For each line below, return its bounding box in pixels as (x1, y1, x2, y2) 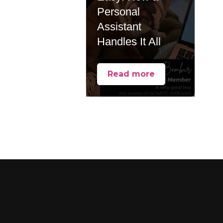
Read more (108, 69, 155, 79)
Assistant (97, 20, 142, 33)
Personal (97, 5, 140, 18)
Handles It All (97, 35, 161, 48)
